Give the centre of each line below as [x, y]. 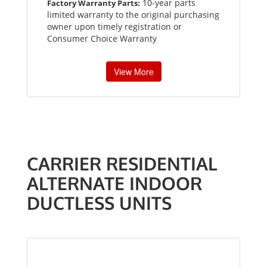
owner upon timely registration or [114, 27]
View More [133, 72]
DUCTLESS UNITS [99, 203]
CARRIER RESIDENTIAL [122, 164]
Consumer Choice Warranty [102, 39]
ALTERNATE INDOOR [114, 183]
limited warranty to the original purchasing [133, 15]
